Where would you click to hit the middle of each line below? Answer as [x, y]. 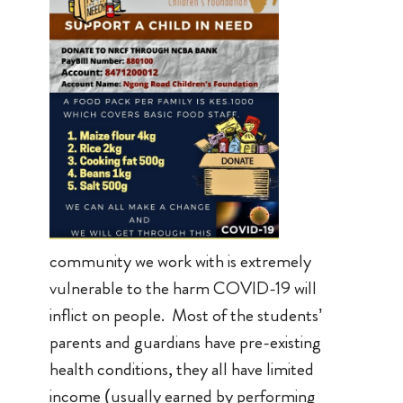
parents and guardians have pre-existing [185, 342]
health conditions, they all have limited [181, 369]
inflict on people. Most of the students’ [185, 315]
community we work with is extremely [180, 261]
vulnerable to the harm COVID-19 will [183, 288]
